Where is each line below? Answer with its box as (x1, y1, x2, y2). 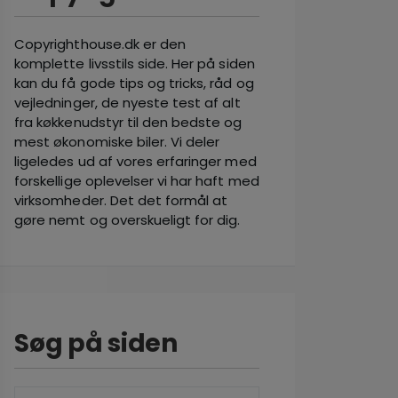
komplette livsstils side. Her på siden (14, 54, 255, 73)
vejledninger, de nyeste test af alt (14, 93, 241, 112)
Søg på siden (14, 326, 178, 361)
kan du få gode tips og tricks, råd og (14, 74, 254, 92)
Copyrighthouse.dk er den (14, 35, 187, 53)
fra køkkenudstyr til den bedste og (14, 113, 243, 131)
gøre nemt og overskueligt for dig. (14, 211, 241, 229)
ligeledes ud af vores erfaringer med (14, 152, 257, 171)
